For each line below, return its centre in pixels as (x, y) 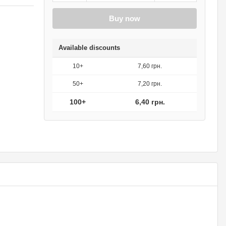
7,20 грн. (150, 84)
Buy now (125, 18)
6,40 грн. (150, 102)
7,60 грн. (150, 66)
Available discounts (89, 48)
